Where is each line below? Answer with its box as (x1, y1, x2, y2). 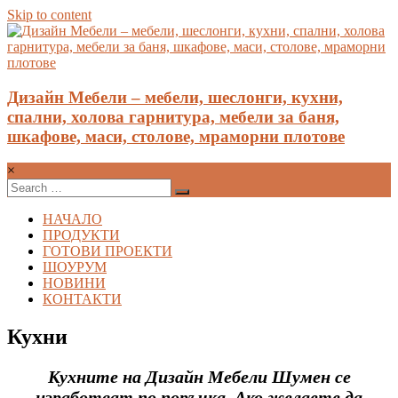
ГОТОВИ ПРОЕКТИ (43, 243, 172, 259)
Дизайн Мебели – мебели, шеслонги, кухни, (7, 87, 343, 107)
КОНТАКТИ (43, 291, 122, 307)
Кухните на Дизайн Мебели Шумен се (47, 367, 351, 387)
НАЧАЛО (43, 211, 102, 227)
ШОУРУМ (43, 259, 107, 275)
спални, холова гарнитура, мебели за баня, (7, 107, 339, 126)
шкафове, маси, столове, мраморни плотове (7, 126, 345, 146)
